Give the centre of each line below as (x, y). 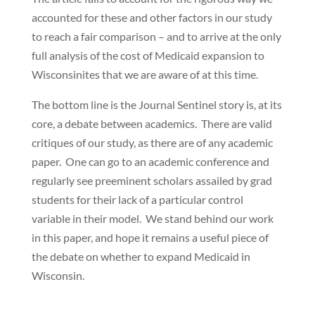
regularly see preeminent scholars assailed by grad (152, 180)
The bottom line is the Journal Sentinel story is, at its (156, 104)
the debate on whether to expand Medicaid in (141, 256)
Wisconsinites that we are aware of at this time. (144, 74)
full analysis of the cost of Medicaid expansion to (148, 55)
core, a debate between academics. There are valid (152, 123)
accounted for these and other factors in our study (152, 17)
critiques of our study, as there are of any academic (152, 142)
